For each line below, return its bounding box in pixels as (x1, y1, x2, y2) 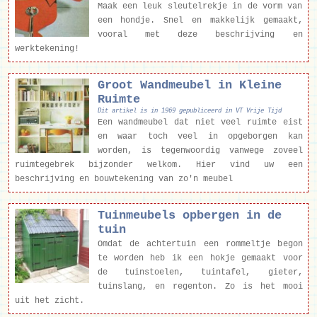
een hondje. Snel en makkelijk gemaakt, (97, 16, 303, 26)
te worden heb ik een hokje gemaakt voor (97, 253, 303, 264)
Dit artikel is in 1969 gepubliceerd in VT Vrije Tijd (97, 108, 282, 115)
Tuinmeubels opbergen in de (97, 209, 282, 223)
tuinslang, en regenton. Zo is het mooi (97, 282, 303, 292)
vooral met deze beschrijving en (97, 30, 303, 40)
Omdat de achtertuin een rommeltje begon (97, 239, 303, 250)
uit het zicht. (14, 296, 84, 306)
